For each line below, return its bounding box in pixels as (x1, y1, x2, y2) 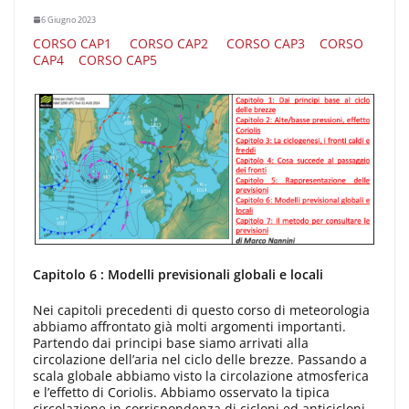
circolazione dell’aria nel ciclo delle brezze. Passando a (33, 351, 367, 369)
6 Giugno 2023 (41, 13, 96, 26)
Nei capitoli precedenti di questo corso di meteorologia (33, 301, 370, 320)
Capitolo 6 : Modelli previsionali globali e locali (33, 266, 323, 284)
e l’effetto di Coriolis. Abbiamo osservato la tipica (33, 383, 330, 402)
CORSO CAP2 (130, 34, 208, 52)
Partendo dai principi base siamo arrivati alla (33, 334, 309, 352)
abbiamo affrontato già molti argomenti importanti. (33, 318, 346, 336)
